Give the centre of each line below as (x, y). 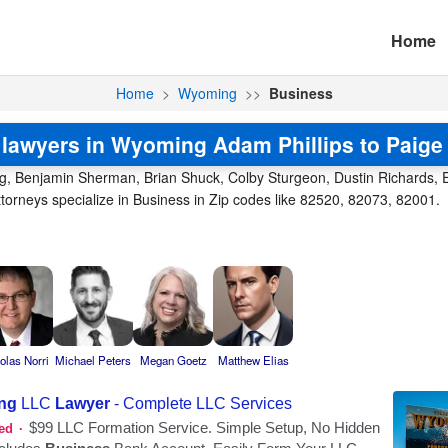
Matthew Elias (253, 360)
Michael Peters (93, 360)
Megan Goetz (173, 360)
